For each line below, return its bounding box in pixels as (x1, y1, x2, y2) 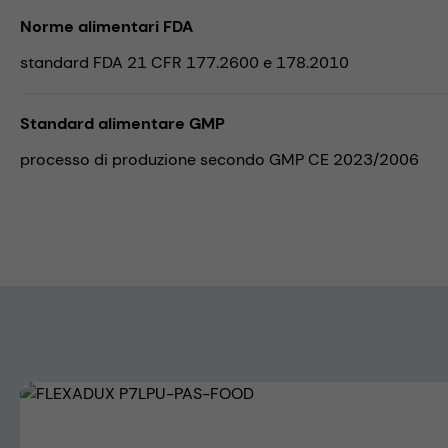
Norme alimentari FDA (20, 15, 193, 37)
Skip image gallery (19, 381, 157, 403)
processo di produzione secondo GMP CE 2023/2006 (20, 148, 419, 170)
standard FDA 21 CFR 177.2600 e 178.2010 (20, 51, 349, 73)
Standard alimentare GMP (20, 112, 225, 134)
